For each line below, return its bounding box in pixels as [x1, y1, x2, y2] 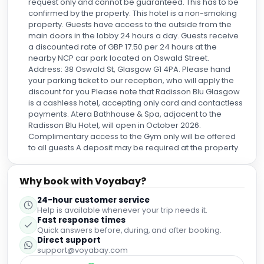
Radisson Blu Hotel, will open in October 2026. [28, 120, 201, 131]
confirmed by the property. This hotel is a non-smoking [28, 8, 237, 19]
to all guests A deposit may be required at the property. [28, 142, 240, 153]
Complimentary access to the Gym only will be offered [28, 131, 236, 142]
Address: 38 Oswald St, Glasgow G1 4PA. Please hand [28, 64, 230, 75]
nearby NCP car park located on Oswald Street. [28, 52, 209, 64]
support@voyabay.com [37, 245, 128, 255]
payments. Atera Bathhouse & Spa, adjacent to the [28, 108, 222, 120]
